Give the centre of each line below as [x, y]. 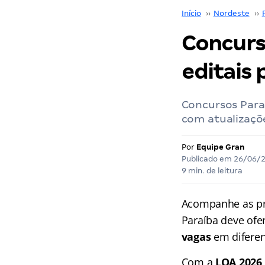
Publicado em [207, 159]
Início [191, 13]
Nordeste [231, 13]
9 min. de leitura [212, 171]
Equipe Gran [220, 147]
